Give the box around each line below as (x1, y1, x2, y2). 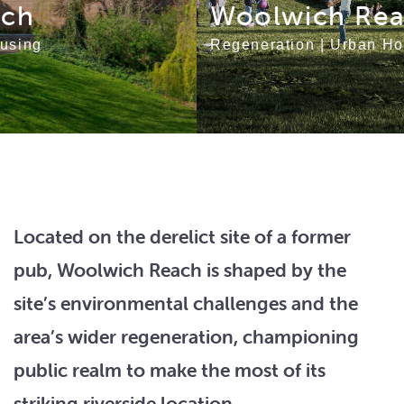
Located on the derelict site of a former (14, 225, 351, 248)
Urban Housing (133, 37, 250, 52)
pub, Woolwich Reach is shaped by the (14, 258, 346, 281)
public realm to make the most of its (14, 358, 326, 381)
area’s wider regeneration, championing (14, 325, 359, 348)
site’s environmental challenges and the (14, 291, 358, 315)
